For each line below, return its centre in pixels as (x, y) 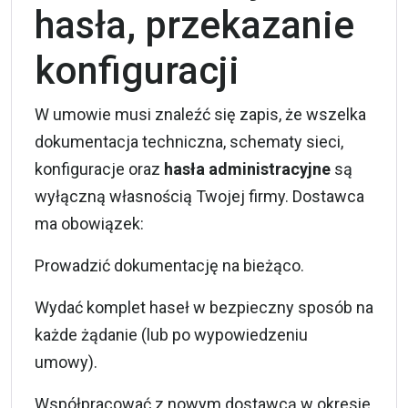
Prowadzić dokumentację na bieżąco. (169, 265)
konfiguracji (137, 70)
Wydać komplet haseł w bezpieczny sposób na (204, 307)
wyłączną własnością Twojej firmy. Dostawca (199, 196)
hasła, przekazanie (194, 25)
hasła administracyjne (247, 168)
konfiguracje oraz (99, 168)
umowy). (66, 362)
